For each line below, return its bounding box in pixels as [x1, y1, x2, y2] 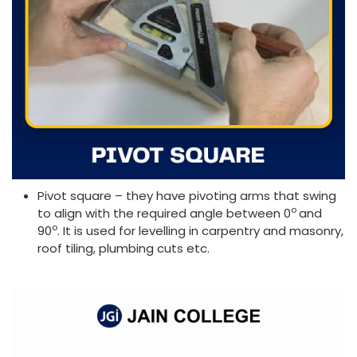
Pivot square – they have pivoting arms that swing [37, 186, 336, 204]
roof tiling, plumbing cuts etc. [37, 239, 210, 257]
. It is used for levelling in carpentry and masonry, [57, 222, 343, 239]
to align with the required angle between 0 [37, 204, 291, 222]
